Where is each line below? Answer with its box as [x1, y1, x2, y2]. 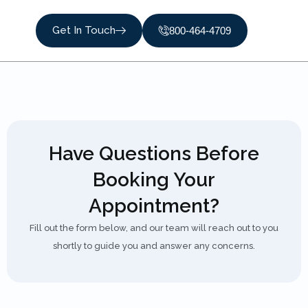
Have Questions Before [49, 142, 259, 165]
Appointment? [89, 195, 219, 217]
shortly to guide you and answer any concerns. [53, 241, 255, 251]
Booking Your [93, 168, 215, 191]
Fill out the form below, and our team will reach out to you [30, 223, 278, 233]
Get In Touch [52, 24, 115, 36]
